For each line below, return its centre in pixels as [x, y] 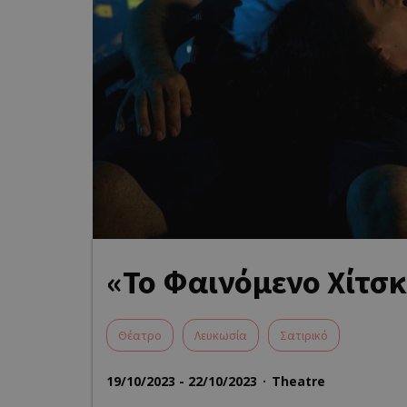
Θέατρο [140, 336]
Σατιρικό [304, 336]
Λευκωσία [221, 336]
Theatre [298, 382]
